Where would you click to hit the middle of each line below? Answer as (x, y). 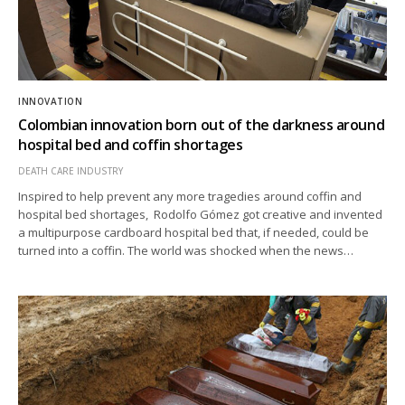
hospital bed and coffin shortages (131, 144)
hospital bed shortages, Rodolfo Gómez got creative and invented (201, 214)
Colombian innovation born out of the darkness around (202, 124)
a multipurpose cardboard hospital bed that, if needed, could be (194, 232)
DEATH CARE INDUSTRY (71, 170)
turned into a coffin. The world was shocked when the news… (186, 250)
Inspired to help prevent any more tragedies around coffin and (190, 196)
